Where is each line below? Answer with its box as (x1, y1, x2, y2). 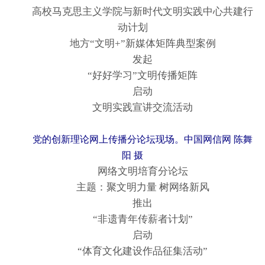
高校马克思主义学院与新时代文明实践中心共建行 (12, 6, 253, 18)
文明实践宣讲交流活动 (72, 102, 193, 114)
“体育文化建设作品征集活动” (57, 245, 208, 257)
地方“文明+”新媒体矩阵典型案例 (49, 38, 216, 50)
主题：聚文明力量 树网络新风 (56, 182, 209, 193)
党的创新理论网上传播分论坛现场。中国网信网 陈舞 (22, 134, 253, 145)
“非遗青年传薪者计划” (72, 214, 193, 225)
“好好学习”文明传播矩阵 (67, 70, 198, 82)
